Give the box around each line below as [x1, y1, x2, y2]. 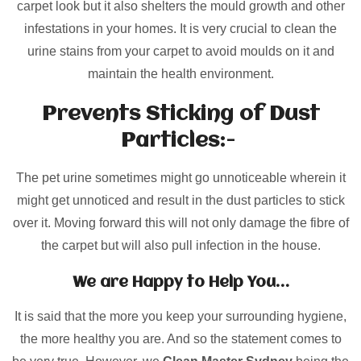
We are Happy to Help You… [72, 275, 289, 292]
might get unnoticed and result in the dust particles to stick [16, 193, 345, 208]
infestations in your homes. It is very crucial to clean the [24, 22, 337, 36]
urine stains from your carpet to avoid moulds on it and [27, 44, 334, 59]
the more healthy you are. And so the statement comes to [19, 332, 342, 346]
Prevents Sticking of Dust [41, 104, 320, 126]
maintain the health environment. [87, 67, 274, 81]
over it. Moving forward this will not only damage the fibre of [12, 216, 349, 230]
